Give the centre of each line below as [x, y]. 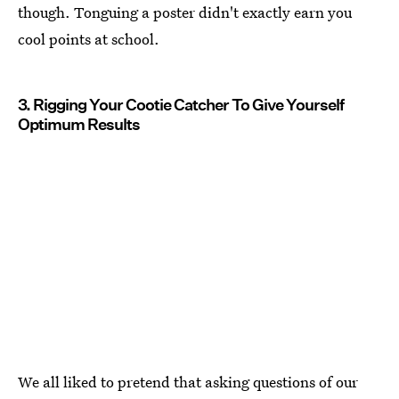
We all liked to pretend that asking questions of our [188, 382]
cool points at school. [89, 38]
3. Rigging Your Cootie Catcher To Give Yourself [181, 104]
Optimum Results [79, 124]
